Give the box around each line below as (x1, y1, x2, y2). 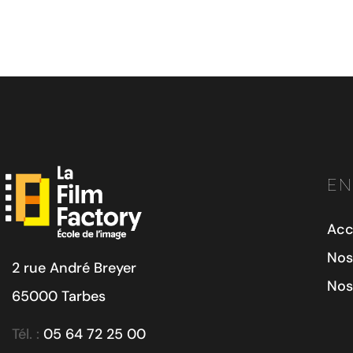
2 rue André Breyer (12, 258, 136, 277)
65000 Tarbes (12, 287, 106, 306)
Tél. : (12, 325, 43, 344)
